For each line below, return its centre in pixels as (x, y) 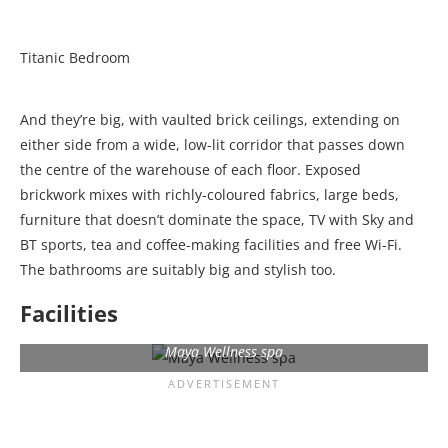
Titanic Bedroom (75, 57)
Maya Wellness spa (224, 351)
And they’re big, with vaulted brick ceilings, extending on (210, 119)
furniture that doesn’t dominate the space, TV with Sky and (217, 219)
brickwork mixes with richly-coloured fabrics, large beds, (209, 194)
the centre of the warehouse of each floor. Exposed (190, 169)
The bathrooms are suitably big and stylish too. (178, 269)
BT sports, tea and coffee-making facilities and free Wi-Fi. (211, 244)
